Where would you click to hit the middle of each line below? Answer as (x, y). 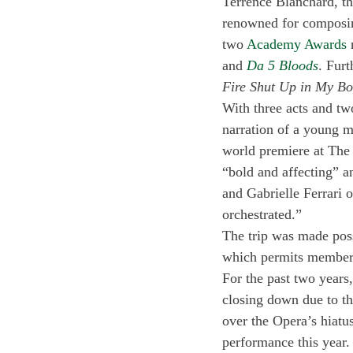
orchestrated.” (264, 214)
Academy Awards (297, 44)
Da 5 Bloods (282, 65)
